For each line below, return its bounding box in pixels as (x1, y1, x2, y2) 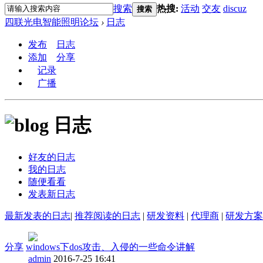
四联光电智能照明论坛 (5, 16, 99, 27)
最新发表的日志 (5, 210, 70, 221)
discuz (223, 3, 247, 14)
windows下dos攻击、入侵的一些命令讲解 (26, 241, 195, 252)
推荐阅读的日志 (75, 210, 140, 221)
